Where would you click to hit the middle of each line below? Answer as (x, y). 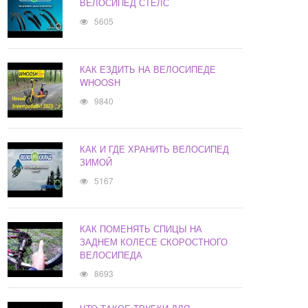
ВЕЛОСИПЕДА (111, 255)
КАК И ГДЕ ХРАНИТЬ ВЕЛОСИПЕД (155, 149)
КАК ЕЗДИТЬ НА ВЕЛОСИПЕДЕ (148, 69)
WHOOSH (100, 82)
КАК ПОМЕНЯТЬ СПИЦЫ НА (141, 229)
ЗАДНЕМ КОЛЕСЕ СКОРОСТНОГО (154, 242)
